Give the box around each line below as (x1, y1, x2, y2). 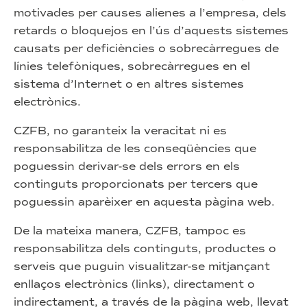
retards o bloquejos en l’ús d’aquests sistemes (14, 24, 288, 37)
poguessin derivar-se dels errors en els (14, 160, 240, 173)
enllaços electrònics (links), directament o (14, 278, 255, 291)
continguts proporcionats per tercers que (14, 177, 258, 191)
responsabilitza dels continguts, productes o (14, 242, 276, 255)
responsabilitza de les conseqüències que (14, 142, 256, 155)
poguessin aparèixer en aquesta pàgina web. (14, 195, 275, 208)
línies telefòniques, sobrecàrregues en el (14, 60, 250, 73)
